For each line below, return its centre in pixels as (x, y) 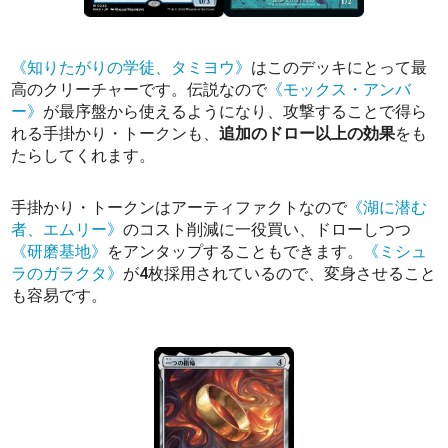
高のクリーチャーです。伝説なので (139, 89)
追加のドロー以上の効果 (307, 133)
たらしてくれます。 (83, 155)
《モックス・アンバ (339, 89)
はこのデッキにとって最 (339, 67)
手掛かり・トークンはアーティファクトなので (179, 207)
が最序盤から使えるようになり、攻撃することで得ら (235, 111)
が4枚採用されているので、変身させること (280, 273)
